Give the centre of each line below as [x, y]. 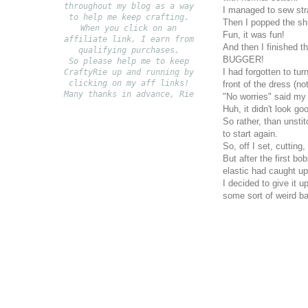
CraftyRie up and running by [129, 72]
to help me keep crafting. [129, 17]
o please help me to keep [131, 61]
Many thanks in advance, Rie [129, 94]
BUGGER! [243, 59]
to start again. [250, 133]
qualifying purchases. [129, 50]
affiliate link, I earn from [129, 39]
